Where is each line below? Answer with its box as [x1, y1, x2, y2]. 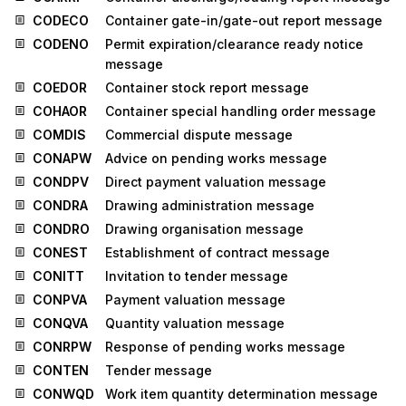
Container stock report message [105, 79, 309, 95]
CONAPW [33, 150, 92, 166]
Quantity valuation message [105, 314, 285, 331]
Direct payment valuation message [105, 173, 326, 189]
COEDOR [33, 79, 87, 95]
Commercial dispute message [105, 126, 293, 142]
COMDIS [33, 126, 86, 142]
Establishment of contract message [105, 244, 330, 260]
